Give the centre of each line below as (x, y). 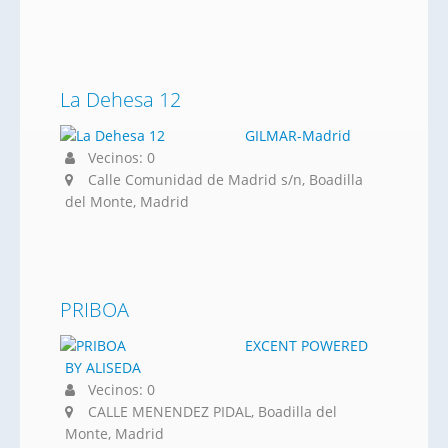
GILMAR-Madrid (298, 135)
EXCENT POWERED (306, 345)
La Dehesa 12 (120, 99)
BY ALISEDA (103, 367)
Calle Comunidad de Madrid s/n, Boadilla (225, 179)
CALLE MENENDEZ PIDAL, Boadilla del (212, 411)
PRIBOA (94, 309)
